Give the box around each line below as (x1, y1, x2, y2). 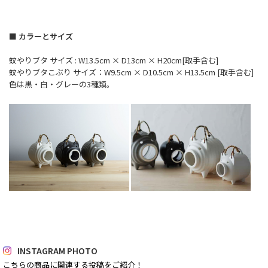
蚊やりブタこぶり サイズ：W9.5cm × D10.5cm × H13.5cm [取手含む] (9, 66, 254, 78)
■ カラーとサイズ (9, 31, 73, 42)
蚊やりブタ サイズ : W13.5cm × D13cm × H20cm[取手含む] (9, 54, 218, 66)
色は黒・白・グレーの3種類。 (9, 78, 114, 90)
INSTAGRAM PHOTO (17, 245, 98, 257)
